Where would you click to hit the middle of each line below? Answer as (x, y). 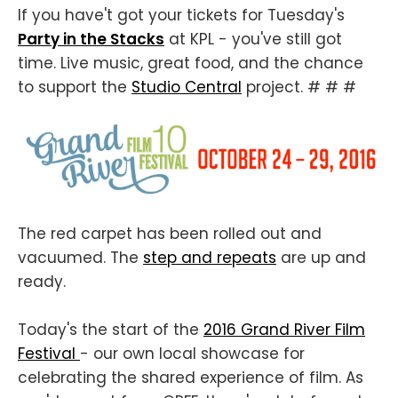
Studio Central (187, 87)
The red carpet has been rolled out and (170, 234)
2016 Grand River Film (284, 330)
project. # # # (299, 87)
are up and (321, 258)
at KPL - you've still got (253, 39)
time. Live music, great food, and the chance (191, 63)
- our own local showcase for (192, 354)
